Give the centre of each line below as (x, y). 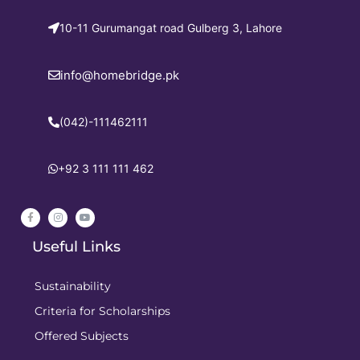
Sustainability (73, 286)
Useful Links (76, 247)
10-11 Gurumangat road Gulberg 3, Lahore (171, 28)
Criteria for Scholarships (102, 311)
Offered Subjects (82, 336)
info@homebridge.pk (120, 76)
